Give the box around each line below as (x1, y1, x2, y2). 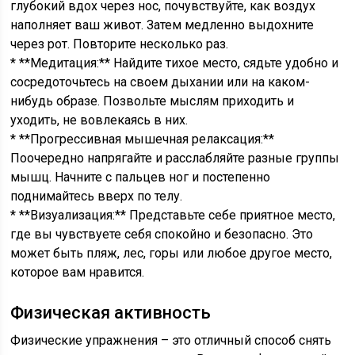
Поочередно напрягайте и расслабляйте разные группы (10, 151, 340, 166)
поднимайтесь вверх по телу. (10, 189, 183, 204)
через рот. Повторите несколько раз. (10, 36, 229, 52)
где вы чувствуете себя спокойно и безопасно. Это (10, 227, 314, 242)
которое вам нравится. (10, 265, 145, 280)
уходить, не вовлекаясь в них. (10, 113, 189, 128)
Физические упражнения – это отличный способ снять (10, 333, 332, 348)
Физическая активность (10, 303, 212, 323)
